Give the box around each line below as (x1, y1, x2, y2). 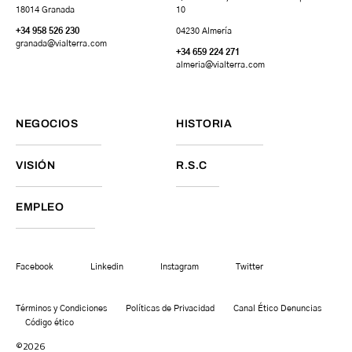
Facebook (16, 262, 53, 272)
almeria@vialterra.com (176, 60, 265, 70)
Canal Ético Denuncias (233, 304, 321, 313)
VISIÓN (16, 159, 55, 172)
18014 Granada (16, 5, 75, 15)
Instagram (160, 262, 199, 272)
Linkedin (90, 262, 123, 272)
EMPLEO (16, 201, 64, 214)
